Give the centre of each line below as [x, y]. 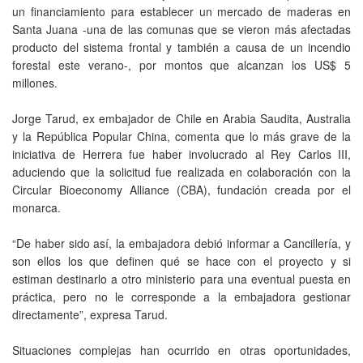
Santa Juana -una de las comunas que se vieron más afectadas [181, 29]
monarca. [36, 207]
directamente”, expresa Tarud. [90, 314]
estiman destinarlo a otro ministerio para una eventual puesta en [181, 278]
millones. [35, 82]
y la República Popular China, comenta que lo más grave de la [181, 136]
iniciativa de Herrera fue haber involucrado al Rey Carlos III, [181, 154]
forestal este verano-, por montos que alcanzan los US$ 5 [181, 64]
